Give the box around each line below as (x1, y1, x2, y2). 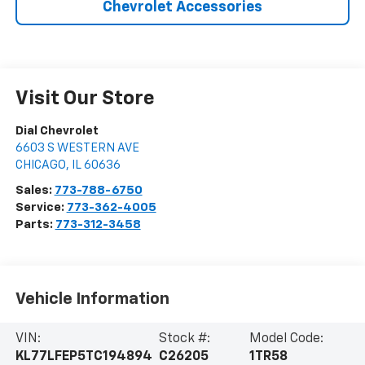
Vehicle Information (15, 290, 169, 307)
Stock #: (158, 332, 210, 346)
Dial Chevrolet (15, 125, 99, 138)
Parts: (15, 218, 55, 231)
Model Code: (249, 332, 324, 346)
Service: (15, 201, 67, 214)
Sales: (15, 184, 55, 197)
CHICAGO (15, 159, 66, 172)
